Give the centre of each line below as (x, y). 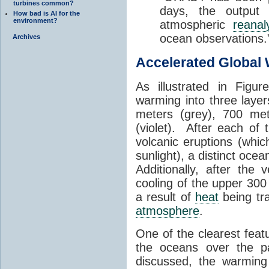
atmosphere (168, 211)
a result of (166, 197)
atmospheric (196, 25)
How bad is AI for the (47, 13)
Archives (26, 36)
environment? (35, 20)
